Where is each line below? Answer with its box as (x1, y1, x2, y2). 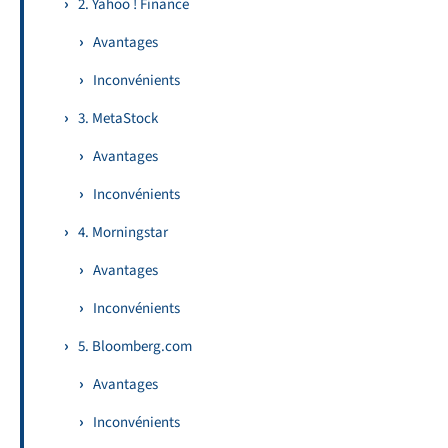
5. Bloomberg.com (78, 335, 192, 357)
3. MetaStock (78, 107, 158, 129)
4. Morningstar (78, 221, 168, 243)
